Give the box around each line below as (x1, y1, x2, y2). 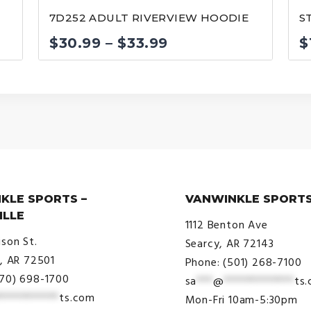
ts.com (59, 290, 96, 306)
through (167, 101, 229, 118)
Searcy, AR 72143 (185, 236, 274, 252)
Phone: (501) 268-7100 (185, 255, 302, 271)
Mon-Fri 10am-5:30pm (185, 292, 298, 308)
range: (167, 56, 216, 74)
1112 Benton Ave (185, 217, 268, 233)
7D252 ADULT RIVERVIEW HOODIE (49, 11, 249, 25)
